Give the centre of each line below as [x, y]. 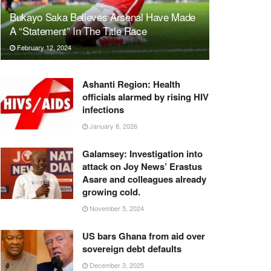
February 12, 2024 [43, 47]
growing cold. [111, 191]
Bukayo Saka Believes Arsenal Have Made [103, 16]
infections [103, 109]
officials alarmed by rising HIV [145, 96]
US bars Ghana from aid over [144, 236]
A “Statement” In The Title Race [78, 30]
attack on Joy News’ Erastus [142, 166]
